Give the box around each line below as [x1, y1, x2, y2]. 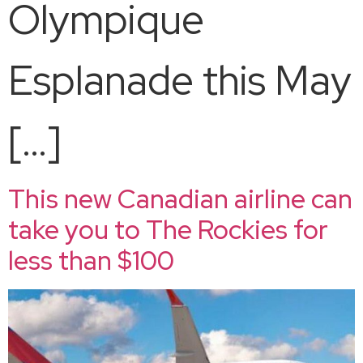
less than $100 [8, 242, 174, 278]
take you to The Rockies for [8, 211, 328, 247]
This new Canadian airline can [8, 181, 352, 216]
